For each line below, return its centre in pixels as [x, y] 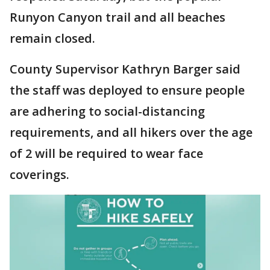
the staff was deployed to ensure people [127, 90]
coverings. [42, 175]
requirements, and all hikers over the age [131, 133]
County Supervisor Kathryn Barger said [125, 69]
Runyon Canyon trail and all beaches [118, 17]
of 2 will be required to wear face [106, 154]
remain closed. [55, 39]
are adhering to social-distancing [107, 111]
